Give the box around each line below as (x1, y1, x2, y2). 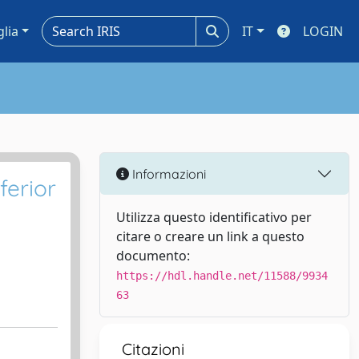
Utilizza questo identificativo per (116, 208, 312, 226)
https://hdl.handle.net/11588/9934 (116, 269, 328, 282)
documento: (116, 247, 190, 264)
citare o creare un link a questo (116, 228, 305, 245)
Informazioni (129, 165, 206, 182)
